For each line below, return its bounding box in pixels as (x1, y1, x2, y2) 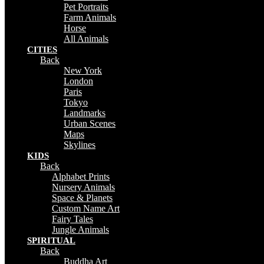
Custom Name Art (52, 203, 120, 213)
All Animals (64, 33, 108, 44)
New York (64, 65, 102, 75)
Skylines (64, 139, 95, 150)
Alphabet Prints (52, 171, 110, 181)
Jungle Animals (52, 224, 109, 235)
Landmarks (64, 107, 105, 118)
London (64, 75, 93, 86)
